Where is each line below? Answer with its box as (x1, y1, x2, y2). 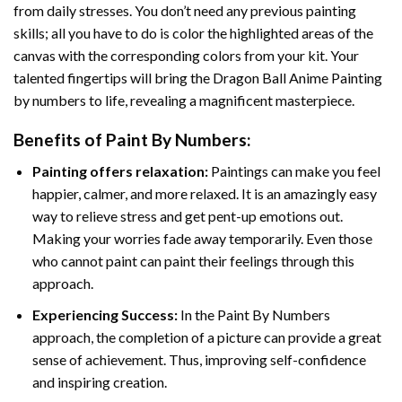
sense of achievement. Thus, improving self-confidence (31, 350, 366, 368)
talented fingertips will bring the (13, 68, 213, 86)
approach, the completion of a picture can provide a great (31, 328, 381, 345)
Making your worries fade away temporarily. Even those (31, 229, 372, 247)
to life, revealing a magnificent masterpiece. (86, 91, 354, 109)
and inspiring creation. (31, 372, 167, 390)
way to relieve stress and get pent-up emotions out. (31, 206, 343, 224)
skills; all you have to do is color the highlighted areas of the (13, 23, 373, 41)
